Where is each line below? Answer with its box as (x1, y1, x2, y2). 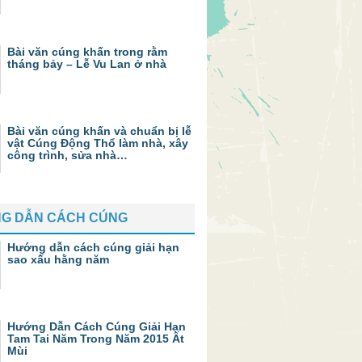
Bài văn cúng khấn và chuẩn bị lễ (7, 124, 192, 137)
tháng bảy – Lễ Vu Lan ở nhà (7, 57, 166, 70)
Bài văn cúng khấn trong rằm (7, 45, 167, 58)
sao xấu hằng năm (7, 253, 109, 266)
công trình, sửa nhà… (7, 149, 128, 162)
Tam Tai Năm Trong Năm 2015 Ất (7, 332, 184, 345)
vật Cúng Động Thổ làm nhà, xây (7, 137, 188, 149)
